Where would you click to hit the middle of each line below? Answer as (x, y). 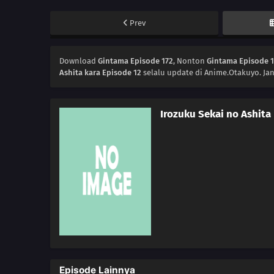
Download (79, 61)
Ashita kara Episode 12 (100, 73)
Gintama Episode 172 (136, 61)
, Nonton (190, 61)
